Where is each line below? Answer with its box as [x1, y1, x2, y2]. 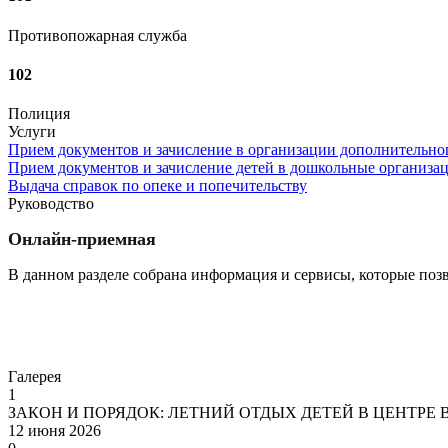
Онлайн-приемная [8, 229, 156, 250]
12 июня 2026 [8, 422, 101, 440]
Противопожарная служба [8, 26, 187, 44]
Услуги [8, 123, 56, 141]
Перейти [8, 334, 67, 352]
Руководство [8, 195, 94, 213]
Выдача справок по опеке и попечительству [8, 177, 307, 195]
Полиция [8, 105, 70, 123]
